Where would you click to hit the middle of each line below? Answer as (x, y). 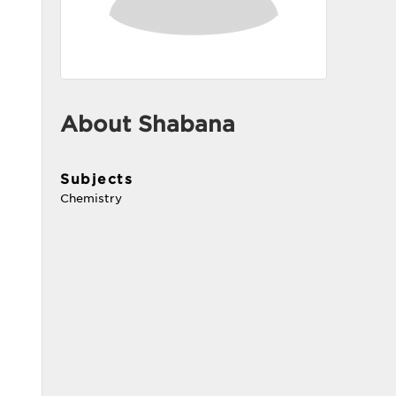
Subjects (96, 179)
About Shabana (148, 124)
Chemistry (91, 198)
